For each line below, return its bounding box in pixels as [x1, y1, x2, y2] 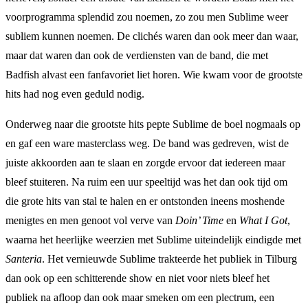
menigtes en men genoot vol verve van [5, 214, 175, 226]
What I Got [239, 214, 287, 226]
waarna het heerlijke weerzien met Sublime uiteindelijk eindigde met [5, 233, 301, 245]
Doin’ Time [175, 214, 223, 226]
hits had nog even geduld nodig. [5, 87, 144, 100]
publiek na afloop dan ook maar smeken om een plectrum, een [5, 291, 274, 303]
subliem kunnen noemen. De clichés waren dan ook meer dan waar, [5, 30, 298, 42]
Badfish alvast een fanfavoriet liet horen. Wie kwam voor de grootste [5, 68, 302, 80]
